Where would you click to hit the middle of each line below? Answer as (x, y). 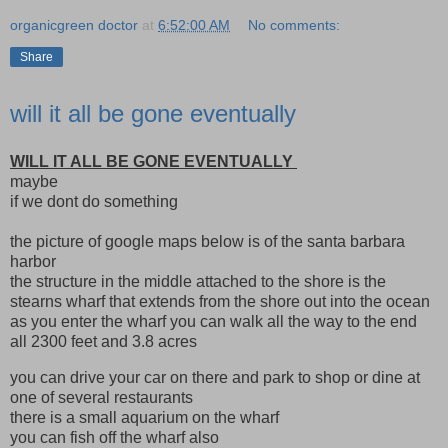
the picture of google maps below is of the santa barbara (207, 241)
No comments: (294, 25)
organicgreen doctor (74, 25)
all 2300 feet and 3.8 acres (103, 341)
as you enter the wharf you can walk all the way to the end (213, 321)
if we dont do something (94, 201)
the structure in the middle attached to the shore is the (198, 281)
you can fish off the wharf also (114, 437)
